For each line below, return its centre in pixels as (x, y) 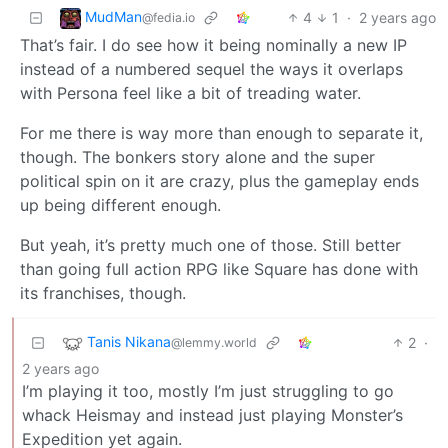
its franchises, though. (103, 292)
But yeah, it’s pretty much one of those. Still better (210, 244)
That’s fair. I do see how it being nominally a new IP (213, 44)
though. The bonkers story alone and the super (197, 156)
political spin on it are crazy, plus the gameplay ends (219, 180)
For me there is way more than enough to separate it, (221, 132)
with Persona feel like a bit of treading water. (190, 92)
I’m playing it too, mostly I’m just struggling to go (208, 390)
